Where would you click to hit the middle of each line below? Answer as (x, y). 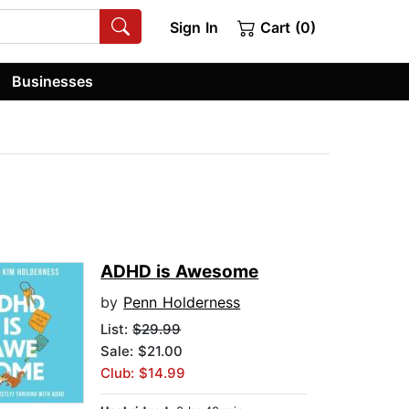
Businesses (53, 81)
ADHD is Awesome (180, 272)
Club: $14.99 (143, 373)
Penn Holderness (182, 303)
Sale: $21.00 (142, 351)
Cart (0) (286, 27)
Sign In (194, 27)
